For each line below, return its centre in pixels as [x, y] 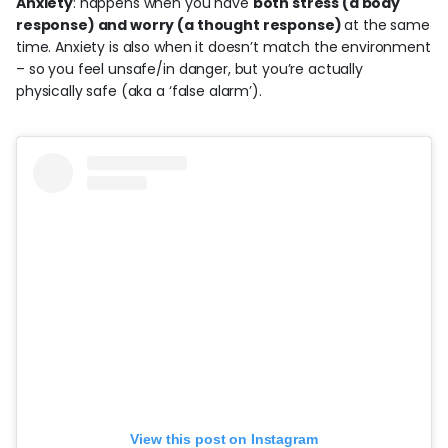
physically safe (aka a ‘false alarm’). [141, 91]
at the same [387, 25]
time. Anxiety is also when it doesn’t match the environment [223, 47]
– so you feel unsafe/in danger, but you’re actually [189, 69]
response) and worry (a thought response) [180, 25]
